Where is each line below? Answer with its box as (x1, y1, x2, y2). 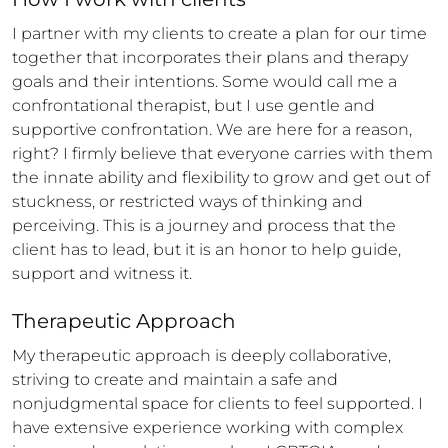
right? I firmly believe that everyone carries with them (12, 144, 433, 163)
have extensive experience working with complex (12, 418, 403, 437)
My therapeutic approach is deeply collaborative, (12, 346, 391, 365)
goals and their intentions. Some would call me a (12, 72, 397, 91)
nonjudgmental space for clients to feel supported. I (12, 394, 423, 413)
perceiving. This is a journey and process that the (12, 216, 396, 235)
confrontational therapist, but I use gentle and (12, 96, 375, 115)
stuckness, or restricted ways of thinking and (12, 192, 363, 211)
